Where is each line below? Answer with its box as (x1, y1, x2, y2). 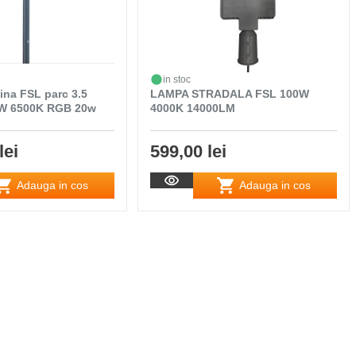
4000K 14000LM (149, 101, 235, 114)
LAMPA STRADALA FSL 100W (149, 87, 309, 100)
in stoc (162, 73, 191, 85)
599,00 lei (149, 141, 226, 161)
